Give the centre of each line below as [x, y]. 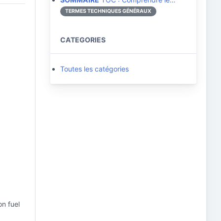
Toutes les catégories [94, 69]
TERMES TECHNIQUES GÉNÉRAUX [108, 11]
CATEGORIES [83, 40]
